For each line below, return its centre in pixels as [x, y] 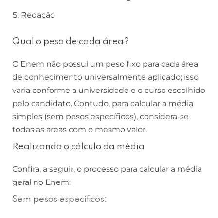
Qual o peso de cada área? [71, 42]
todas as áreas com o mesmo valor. [80, 130]
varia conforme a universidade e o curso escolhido [109, 91]
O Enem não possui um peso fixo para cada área [105, 64]
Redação [38, 15]
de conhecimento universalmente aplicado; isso [105, 77]
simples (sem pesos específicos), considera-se [100, 117]
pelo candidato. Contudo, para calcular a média [103, 104]
